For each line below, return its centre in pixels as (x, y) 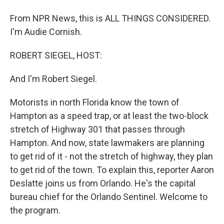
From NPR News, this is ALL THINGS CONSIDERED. (110, 18)
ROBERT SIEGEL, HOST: (56, 55)
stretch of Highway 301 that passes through (97, 129)
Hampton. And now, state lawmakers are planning (107, 143)
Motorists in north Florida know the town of (95, 102)
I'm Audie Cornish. (46, 32)
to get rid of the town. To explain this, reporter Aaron (112, 170)
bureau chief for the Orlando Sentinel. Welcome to (109, 197)
